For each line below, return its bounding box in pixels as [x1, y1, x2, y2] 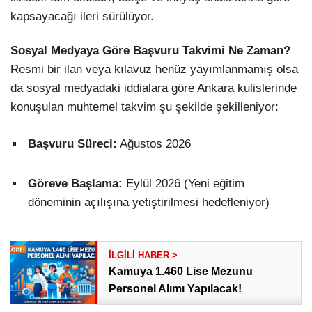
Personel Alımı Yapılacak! [109, 282, 242, 295]
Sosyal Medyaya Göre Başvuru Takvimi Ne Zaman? [10, 44, 290, 58]
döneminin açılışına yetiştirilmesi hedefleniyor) [28, 195, 270, 209]
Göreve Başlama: [28, 176, 123, 190]
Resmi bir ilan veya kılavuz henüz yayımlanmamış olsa [10, 63, 298, 77]
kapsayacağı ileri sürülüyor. [10, 10, 154, 24]
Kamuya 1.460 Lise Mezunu [109, 265, 253, 277]
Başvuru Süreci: [28, 136, 117, 150]
